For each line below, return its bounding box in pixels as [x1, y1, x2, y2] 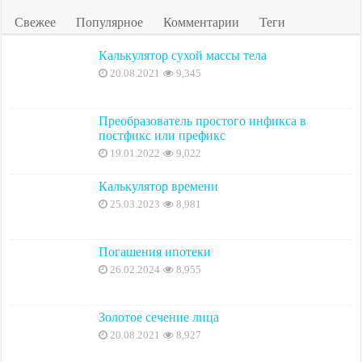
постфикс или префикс [99, 128, 226, 142]
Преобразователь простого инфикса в [99, 113, 307, 128]
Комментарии [163, 15, 240, 29]
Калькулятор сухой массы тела [99, 48, 267, 62]
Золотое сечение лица [99, 310, 220, 325]
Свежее [15, 15, 57, 29]
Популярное [76, 15, 144, 29]
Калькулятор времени [99, 179, 219, 193]
